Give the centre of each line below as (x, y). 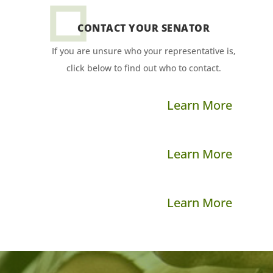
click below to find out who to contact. (144, 68)
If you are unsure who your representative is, (144, 51)
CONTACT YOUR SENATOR (144, 28)
